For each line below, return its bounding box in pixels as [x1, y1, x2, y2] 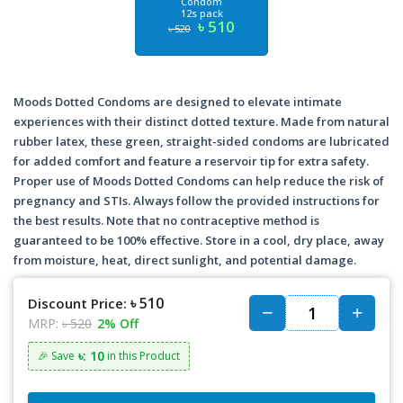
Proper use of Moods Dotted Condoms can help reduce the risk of [13, 173, 384, 189]
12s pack [180, 6, 223, 20]
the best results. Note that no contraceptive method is [13, 212, 319, 228]
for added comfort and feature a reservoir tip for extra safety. [13, 153, 369, 169]
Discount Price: [28, 294, 127, 312]
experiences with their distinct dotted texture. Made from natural [13, 113, 390, 130]
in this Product [104, 348, 180, 363]
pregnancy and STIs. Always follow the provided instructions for [13, 193, 380, 209]
